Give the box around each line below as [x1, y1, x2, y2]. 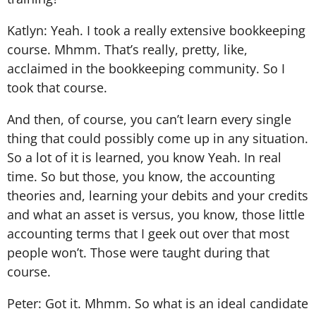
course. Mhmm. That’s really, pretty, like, [7, 40, 248, 58]
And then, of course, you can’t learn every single [7, 110, 291, 128]
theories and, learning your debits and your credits [7, 186, 308, 204]
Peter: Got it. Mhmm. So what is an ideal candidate [7, 294, 308, 312]
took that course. [7, 78, 107, 96]
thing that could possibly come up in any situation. [7, 129, 308, 147]
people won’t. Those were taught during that [7, 243, 269, 261]
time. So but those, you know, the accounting [7, 167, 275, 185]
